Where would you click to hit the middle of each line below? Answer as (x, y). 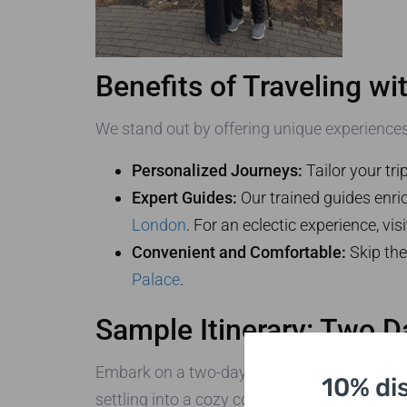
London (159, 225)
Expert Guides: (184, 198)
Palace (155, 280)
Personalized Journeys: (217, 171)
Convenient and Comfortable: (238, 253)
